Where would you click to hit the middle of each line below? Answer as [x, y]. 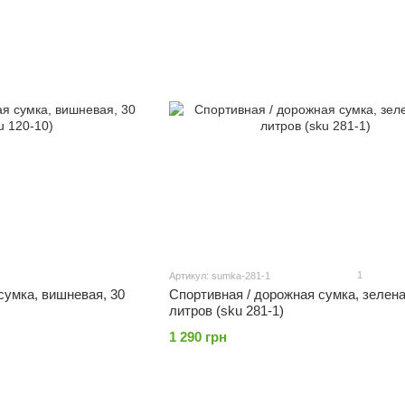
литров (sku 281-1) [226, 311]
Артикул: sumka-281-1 [219, 276]
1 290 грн [198, 337]
